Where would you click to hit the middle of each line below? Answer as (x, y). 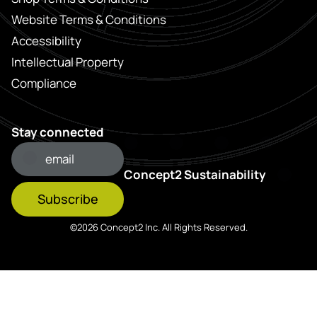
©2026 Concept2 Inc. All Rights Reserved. (158, 227)
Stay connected (57, 132)
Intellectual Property (68, 62)
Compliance (44, 83)
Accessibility (46, 41)
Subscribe (68, 199)
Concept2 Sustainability (195, 175)
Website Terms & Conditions (89, 20)
